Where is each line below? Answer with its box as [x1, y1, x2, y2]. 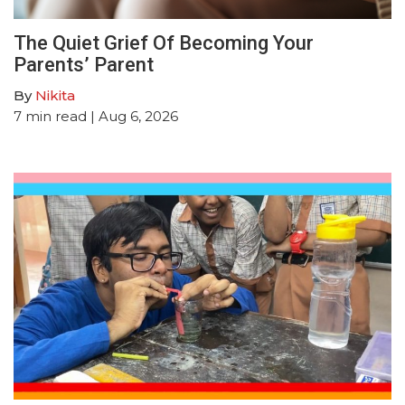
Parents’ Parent [14, 52, 154, 76]
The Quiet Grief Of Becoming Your [14, 31, 314, 54]
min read [25, 107, 87, 125]
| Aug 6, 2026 [87, 107, 178, 125]
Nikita [35, 86, 75, 104]
